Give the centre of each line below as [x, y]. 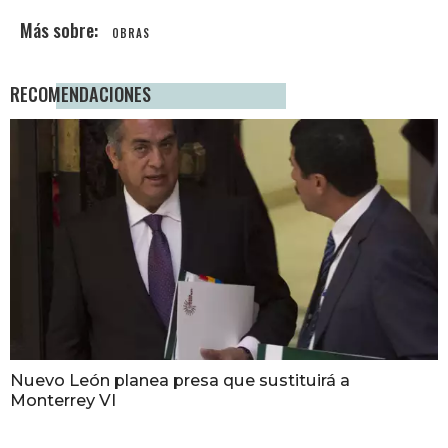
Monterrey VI [63, 400]
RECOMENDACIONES [80, 94]
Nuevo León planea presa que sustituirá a [180, 380]
